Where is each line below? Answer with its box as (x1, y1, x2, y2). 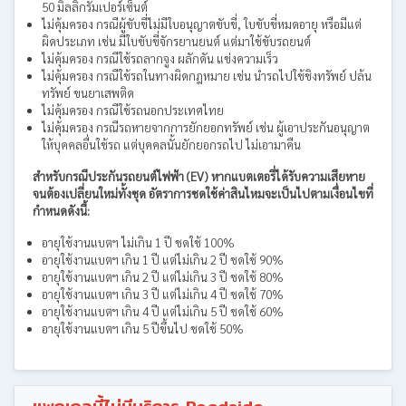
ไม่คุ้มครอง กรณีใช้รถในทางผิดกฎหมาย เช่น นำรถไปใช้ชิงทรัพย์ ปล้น (42, 68, 372, 83)
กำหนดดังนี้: (33, 203, 90, 218)
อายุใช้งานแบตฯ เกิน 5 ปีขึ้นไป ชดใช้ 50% (42, 321, 244, 336)
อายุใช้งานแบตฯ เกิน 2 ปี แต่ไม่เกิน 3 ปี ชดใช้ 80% (42, 269, 284, 285)
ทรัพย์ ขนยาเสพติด (42, 85, 134, 101)
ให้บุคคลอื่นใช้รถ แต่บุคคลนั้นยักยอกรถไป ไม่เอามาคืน (42, 137, 301, 152)
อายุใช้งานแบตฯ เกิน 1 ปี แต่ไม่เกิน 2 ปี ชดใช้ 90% (42, 252, 284, 267)
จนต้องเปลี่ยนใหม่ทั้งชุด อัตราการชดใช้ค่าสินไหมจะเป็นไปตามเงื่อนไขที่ (33, 186, 373, 201)
